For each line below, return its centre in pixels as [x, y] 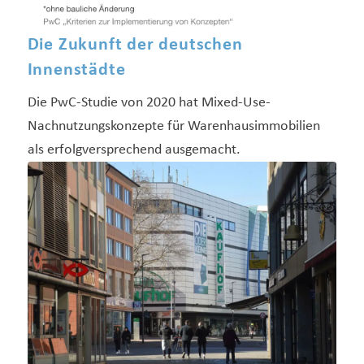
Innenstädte [76, 70]
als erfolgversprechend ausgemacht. [134, 149]
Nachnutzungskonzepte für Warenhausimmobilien [173, 126]
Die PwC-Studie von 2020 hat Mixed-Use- [149, 102]
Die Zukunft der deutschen [135, 45]
